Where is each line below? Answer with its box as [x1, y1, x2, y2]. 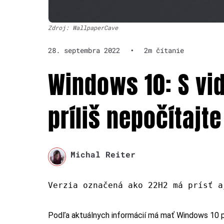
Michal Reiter [70, 149, 135, 160]
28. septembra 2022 [48, 45, 120, 55]
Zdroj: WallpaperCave [48, 23, 118, 32]
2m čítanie [144, 45, 184, 55]
